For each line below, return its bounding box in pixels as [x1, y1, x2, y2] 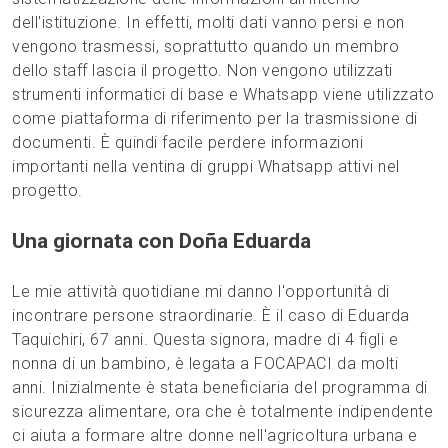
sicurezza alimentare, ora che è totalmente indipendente [12, 402, 434, 422]
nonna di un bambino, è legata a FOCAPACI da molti [12, 354, 399, 374]
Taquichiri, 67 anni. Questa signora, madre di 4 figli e [12, 330, 399, 350]
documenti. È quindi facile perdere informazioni [12, 133, 364, 153]
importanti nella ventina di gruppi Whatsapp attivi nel [12, 157, 400, 177]
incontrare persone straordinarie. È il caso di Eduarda [12, 306, 410, 326]
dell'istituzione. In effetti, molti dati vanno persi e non [12, 13, 405, 33]
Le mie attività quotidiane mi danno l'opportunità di [12, 282, 390, 302]
